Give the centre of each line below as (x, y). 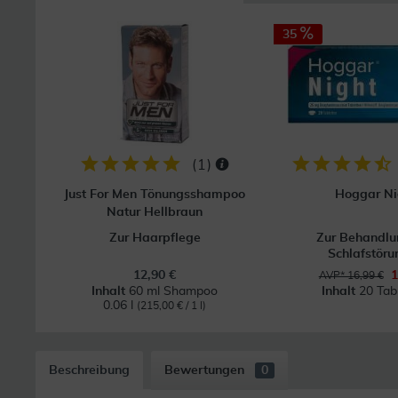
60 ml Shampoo (174, 291)
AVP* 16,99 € (351, 275)
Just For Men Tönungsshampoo (155, 195)
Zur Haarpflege (155, 238)
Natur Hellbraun (155, 212)
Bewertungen (206, 370)
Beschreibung (89, 370)
